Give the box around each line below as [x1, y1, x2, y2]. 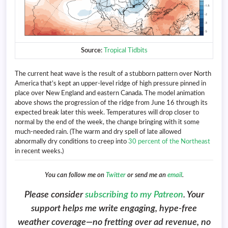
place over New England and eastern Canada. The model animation [15, 90, 205, 97]
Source [80, 47, 101, 54]
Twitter [105, 172, 127, 178]
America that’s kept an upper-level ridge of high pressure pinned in [15, 80, 206, 87]
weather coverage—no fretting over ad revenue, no [17, 217, 211, 227]
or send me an [127, 172, 167, 178]
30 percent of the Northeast [128, 138, 210, 145]
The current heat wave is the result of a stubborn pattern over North [15, 71, 211, 77]
